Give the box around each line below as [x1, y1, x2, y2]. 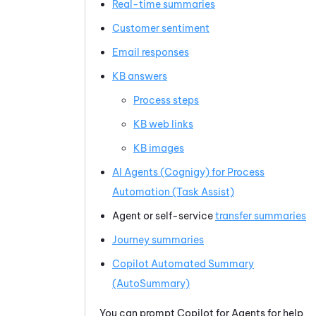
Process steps [133, 93, 199, 107]
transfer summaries [215, 209, 306, 222]
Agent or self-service [112, 209, 215, 222]
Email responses [112, 45, 189, 59]
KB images [133, 141, 184, 154]
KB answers [112, 69, 167, 83]
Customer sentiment [112, 21, 209, 35]
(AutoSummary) [112, 276, 190, 290]
